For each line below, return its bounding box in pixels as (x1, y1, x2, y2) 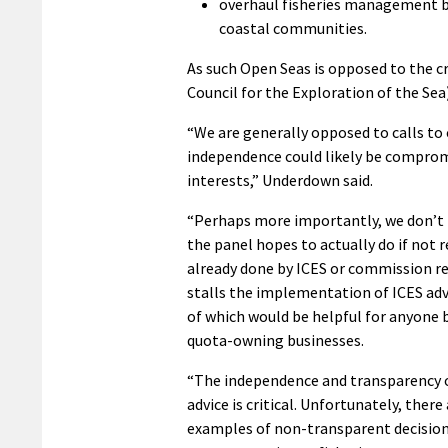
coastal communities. (219, 18, 367, 39)
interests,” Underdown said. (187, 170, 373, 191)
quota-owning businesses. (187, 330, 364, 351)
